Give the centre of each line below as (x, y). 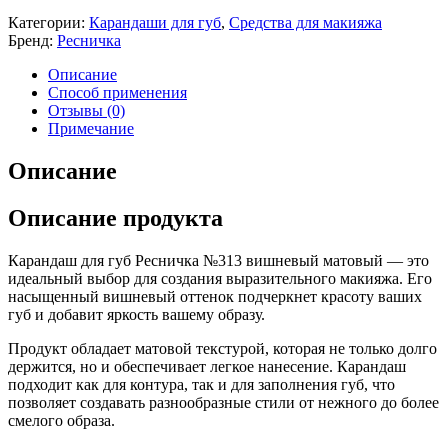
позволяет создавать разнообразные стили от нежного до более (223, 402)
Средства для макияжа (305, 22)
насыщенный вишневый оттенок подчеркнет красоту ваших (215, 296)
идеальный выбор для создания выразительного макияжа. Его (220, 278)
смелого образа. (61, 420)
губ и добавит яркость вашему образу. (136, 314)
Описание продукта (115, 217)
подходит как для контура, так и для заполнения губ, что (201, 384)
